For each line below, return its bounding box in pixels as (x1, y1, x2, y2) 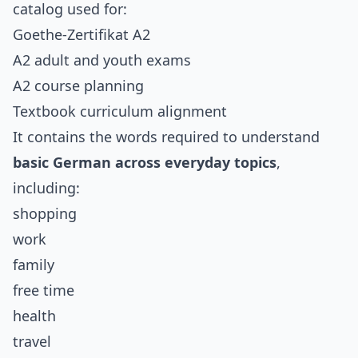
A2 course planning (13, 76, 144, 96)
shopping (13, 204, 77, 224)
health (13, 306, 56, 326)
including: (13, 178, 80, 198)
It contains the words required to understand (13, 127, 320, 147)
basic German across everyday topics (13, 153, 276, 173)
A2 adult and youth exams (13, 50, 191, 70)
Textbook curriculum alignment (13, 101, 227, 121)
